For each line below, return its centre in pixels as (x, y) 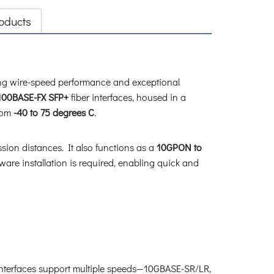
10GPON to (178, 147)
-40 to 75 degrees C (53, 112)
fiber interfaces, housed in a (127, 97)
